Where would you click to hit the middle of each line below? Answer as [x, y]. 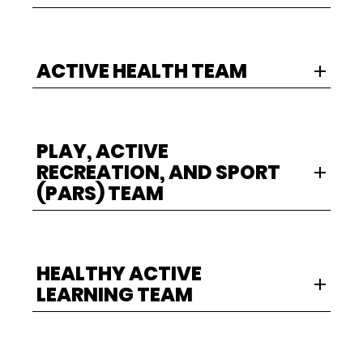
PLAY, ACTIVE [102, 152]
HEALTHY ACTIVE [119, 274]
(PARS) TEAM [100, 194]
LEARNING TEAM [115, 295]
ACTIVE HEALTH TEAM [142, 71]
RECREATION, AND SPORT [158, 173]
